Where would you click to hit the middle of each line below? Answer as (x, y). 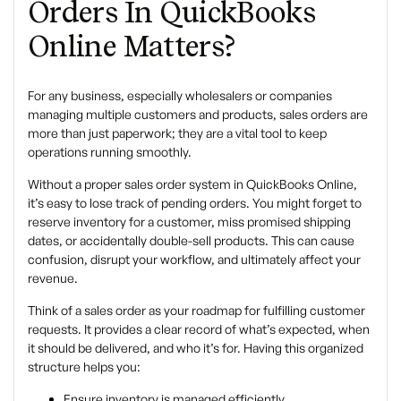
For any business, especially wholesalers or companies (180, 96)
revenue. (53, 278)
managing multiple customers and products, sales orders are (198, 115)
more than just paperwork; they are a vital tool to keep (177, 133)
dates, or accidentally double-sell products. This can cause (191, 241)
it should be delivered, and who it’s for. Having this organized (196, 348)
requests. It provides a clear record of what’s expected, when (199, 329)
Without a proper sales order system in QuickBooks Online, (192, 184)
